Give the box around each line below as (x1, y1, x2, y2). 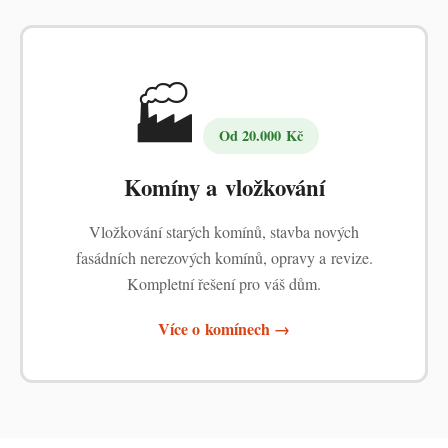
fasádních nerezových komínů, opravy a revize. (75, 247, 373, 268)
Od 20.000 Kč (218, 125, 303, 146)
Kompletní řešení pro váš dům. (127, 273, 321, 294)
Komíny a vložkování (123, 171, 325, 204)
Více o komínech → (158, 317, 290, 340)
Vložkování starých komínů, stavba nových (89, 221, 359, 242)
